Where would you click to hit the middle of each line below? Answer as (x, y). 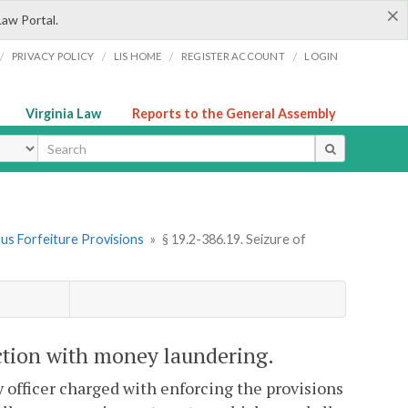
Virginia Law (63, 113)
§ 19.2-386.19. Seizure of (234, 240)
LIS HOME (138, 56)
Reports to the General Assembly (234, 113)
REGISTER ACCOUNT (233, 56)
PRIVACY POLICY (53, 56)
